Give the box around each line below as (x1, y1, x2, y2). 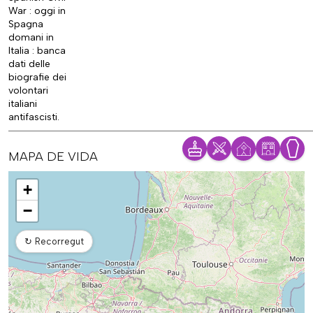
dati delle (8, 58, 50, 71)
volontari (8, 85, 48, 97)
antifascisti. (8, 111, 59, 124)
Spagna (8, 18, 43, 31)
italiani (8, 98, 37, 110)
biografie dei (8, 71, 66, 84)
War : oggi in (8, 5, 66, 17)
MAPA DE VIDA (8, 149, 98, 165)
